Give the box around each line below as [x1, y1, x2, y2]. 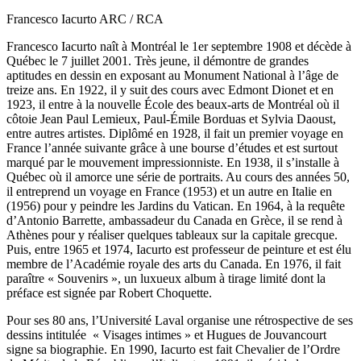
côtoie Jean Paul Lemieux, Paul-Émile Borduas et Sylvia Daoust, [6, 111, 336, 126]
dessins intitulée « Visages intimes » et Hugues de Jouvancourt [6, 327, 326, 342]
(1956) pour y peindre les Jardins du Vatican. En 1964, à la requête [6, 198, 345, 213]
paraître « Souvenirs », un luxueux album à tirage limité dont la [6, 271, 326, 285]
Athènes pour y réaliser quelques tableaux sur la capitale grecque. [6, 227, 338, 242]
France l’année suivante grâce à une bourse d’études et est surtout [6, 140, 338, 155]
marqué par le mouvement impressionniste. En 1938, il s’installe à [6, 155, 339, 169]
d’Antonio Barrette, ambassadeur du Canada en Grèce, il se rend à [6, 213, 342, 227]
